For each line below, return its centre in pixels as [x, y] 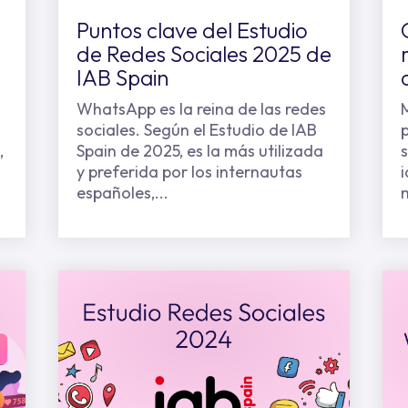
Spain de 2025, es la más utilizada [199, 151]
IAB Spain [122, 77]
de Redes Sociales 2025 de [204, 54]
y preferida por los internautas [189, 172]
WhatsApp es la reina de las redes [201, 109]
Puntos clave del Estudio [192, 30]
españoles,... [122, 193]
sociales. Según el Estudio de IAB [196, 130]
